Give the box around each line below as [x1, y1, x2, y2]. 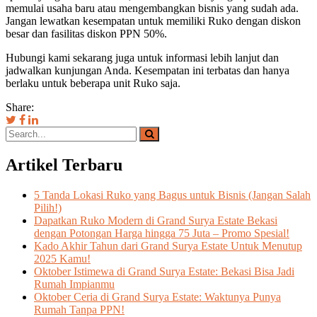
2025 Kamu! [34, 253, 91, 265]
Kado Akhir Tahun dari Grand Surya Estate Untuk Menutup [34, 240, 302, 253]
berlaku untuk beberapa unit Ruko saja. [6, 77, 180, 90]
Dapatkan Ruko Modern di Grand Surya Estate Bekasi [34, 214, 277, 227]
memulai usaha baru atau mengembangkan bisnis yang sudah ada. [6, 2, 299, 15]
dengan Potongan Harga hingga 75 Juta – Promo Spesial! [34, 227, 289, 240]
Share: [6, 101, 34, 114]
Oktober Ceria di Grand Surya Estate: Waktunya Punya [34, 291, 281, 304]
